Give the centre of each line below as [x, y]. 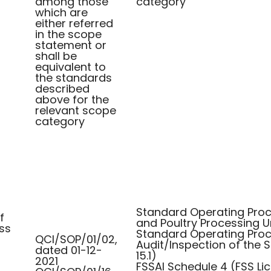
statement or [71, 45]
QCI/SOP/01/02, [76, 239]
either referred [74, 23]
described [62, 89]
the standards [73, 78]
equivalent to [70, 67]
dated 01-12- [69, 250]
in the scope [68, 34]
